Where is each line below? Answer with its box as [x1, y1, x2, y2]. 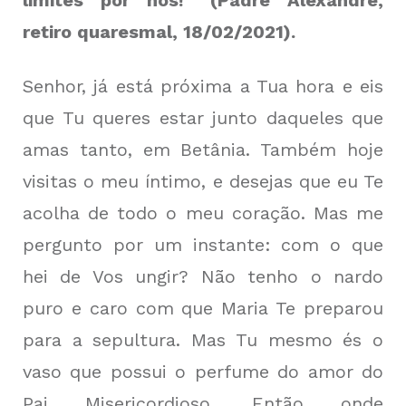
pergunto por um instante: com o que [23, 234, 383, 256]
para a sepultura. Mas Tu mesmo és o [23, 329, 383, 351]
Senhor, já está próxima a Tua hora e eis [23, 75, 383, 97]
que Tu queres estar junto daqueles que [23, 107, 383, 129]
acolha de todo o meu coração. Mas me [23, 202, 383, 224]
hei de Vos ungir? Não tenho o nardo [23, 266, 383, 287]
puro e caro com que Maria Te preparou [23, 297, 383, 319]
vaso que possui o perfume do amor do [23, 361, 383, 382]
